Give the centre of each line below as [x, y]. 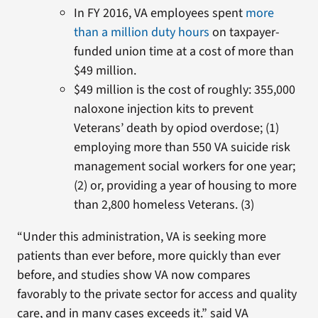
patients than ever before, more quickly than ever [148, 256]
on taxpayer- [244, 32]
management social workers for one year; [184, 166]
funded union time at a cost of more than [183, 51]
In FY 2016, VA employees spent [159, 13]
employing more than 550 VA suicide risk [182, 147]
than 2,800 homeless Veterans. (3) [164, 205]
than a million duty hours [141, 32]
